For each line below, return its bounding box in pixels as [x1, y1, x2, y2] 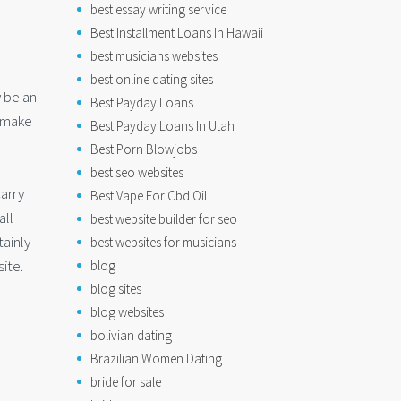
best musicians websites [90, 47, 218, 64]
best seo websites [90, 164, 183, 181]
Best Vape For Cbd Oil [90, 187, 207, 204]
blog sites [90, 280, 141, 297]
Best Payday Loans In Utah [90, 117, 235, 134]
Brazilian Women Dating [90, 350, 222, 367]
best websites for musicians [90, 234, 236, 251]
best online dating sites [90, 71, 213, 88]
